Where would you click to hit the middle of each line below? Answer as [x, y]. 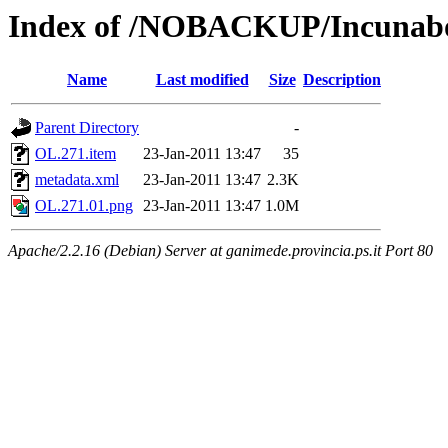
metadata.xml [77, 180]
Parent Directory [87, 128]
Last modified [202, 80]
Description [342, 80]
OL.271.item [75, 154]
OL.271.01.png [84, 206]
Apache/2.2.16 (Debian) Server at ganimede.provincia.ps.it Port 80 [220, 251]
